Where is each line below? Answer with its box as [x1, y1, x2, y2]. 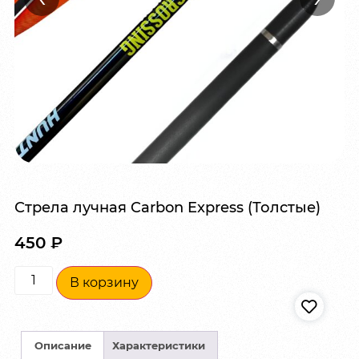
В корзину [70, 275, 139, 291]
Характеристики [111, 338, 205, 352]
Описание [34, 338, 91, 352]
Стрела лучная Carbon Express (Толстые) [14, 199, 321, 216]
